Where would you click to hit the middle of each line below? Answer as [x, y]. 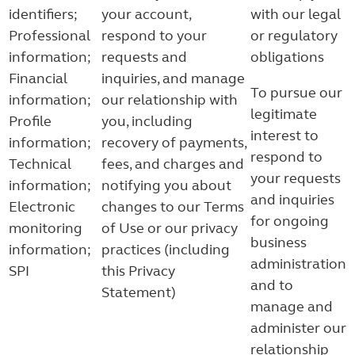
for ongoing [290, 221]
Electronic [42, 207]
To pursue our [296, 93]
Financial [38, 78]
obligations [287, 57]
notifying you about [166, 185]
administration [298, 264]
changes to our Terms [173, 207]
